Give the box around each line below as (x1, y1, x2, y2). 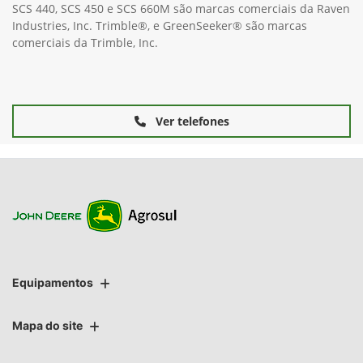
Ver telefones (152, 113, 229, 129)
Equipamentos (12, 275, 93, 290)
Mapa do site (12, 318, 83, 333)
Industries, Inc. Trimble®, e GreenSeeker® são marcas (12, 17, 307, 33)
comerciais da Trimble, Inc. (12, 34, 158, 50)
